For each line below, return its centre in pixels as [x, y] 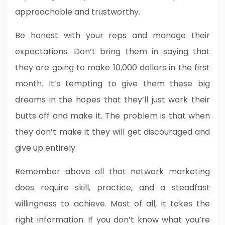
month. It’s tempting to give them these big [113, 83]
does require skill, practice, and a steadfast [113, 187]
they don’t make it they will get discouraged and [113, 132]
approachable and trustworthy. [78, 12]
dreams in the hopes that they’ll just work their [113, 99]
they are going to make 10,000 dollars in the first [113, 67]
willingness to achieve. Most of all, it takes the [113, 203]
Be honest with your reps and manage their [113, 35]
